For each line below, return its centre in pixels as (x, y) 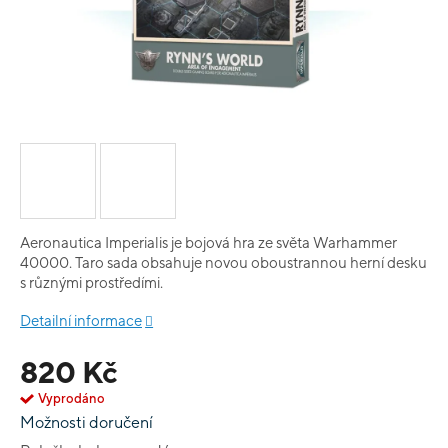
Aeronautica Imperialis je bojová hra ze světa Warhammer (208, 242)
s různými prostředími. (91, 282)
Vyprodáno (71, 398)
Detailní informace (81, 320)
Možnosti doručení (86, 422)
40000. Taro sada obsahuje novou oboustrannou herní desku (223, 262)
